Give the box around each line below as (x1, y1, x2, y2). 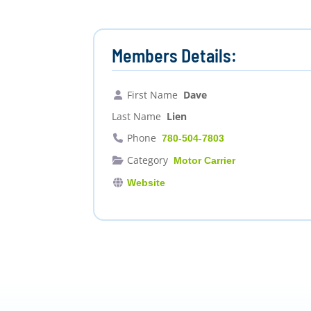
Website (126, 177, 165, 189)
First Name (126, 88, 178, 102)
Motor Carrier (173, 155, 235, 167)
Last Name (112, 110, 162, 124)
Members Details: (112, 44, 237, 67)
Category (126, 153, 168, 167)
